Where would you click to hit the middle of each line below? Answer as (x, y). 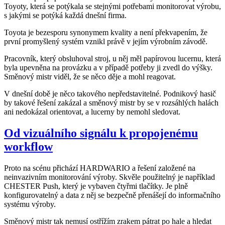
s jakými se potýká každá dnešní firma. (65, 16)
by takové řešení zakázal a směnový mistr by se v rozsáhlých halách (111, 103)
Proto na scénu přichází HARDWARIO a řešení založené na (100, 168)
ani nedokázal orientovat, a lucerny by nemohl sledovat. (92, 112)
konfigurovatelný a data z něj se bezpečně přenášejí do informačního (112, 195)
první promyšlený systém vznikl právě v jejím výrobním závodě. (106, 42)
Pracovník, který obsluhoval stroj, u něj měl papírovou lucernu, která (113, 59)
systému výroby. (30, 204)
